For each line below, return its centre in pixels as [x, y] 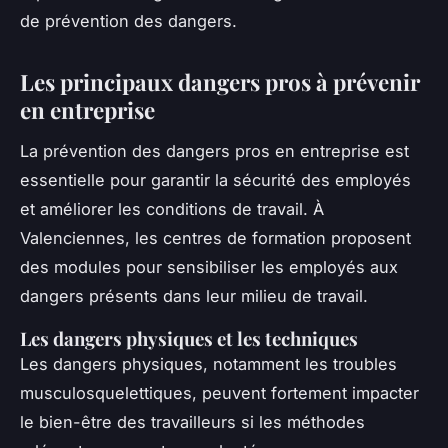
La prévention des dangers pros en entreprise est [214, 150]
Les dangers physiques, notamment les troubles [208, 363]
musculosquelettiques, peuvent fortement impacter [219, 392]
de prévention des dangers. [128, 20]
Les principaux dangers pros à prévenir [220, 81]
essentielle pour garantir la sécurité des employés [215, 179]
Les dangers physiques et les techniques [193, 338]
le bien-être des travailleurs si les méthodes [192, 421]
